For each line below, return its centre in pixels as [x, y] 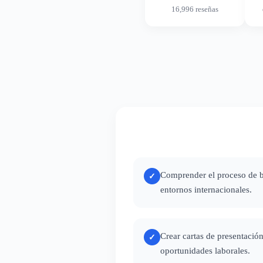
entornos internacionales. [206, 190]
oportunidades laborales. [205, 251]
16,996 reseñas [195, 9]
